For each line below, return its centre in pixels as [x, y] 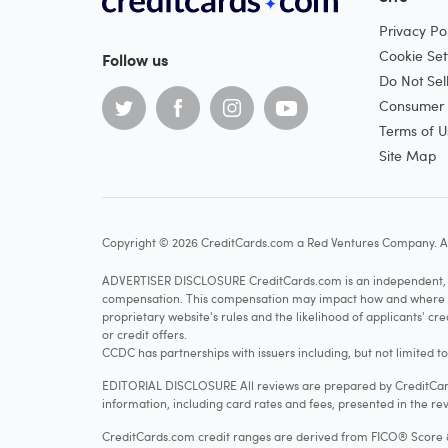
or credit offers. [144, 334]
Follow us [135, 59]
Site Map [407, 155]
